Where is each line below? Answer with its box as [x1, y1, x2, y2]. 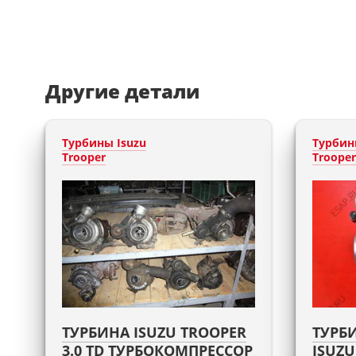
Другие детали [45, 77, 199, 104]
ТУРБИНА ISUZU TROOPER [62, 322, 246, 342]
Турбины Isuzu [62, 134, 146, 150]
